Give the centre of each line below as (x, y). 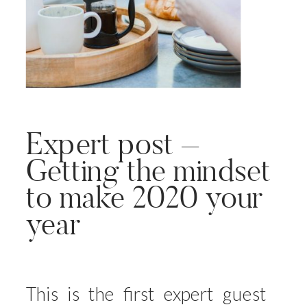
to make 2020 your (144, 197)
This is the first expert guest (146, 294)
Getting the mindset (148, 170)
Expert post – (112, 144)
